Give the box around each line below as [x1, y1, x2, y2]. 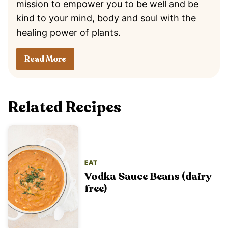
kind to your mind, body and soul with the [16, 13, 196, 24]
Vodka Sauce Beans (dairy [84, 169, 211, 183]
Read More [24, 53, 66, 65]
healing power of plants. [16, 27, 121, 38]
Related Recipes [8, 97, 121, 119]
